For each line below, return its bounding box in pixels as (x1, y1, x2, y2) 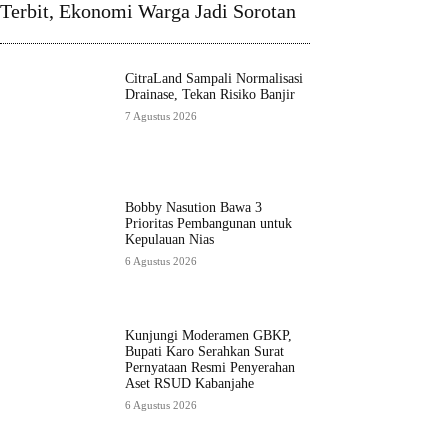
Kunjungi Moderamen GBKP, (124, 328, 292, 344)
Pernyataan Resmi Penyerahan (124, 360, 295, 376)
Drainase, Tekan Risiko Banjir (124, 87, 295, 103)
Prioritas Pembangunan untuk (124, 215, 292, 231)
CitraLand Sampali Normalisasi (124, 71, 303, 87)
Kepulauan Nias (124, 231, 214, 247)
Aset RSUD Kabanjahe (124, 376, 254, 392)
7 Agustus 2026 (124, 110, 197, 123)
